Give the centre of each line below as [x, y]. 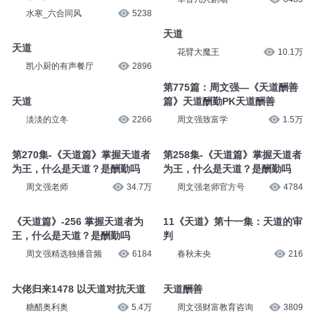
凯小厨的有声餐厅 [59, 66]
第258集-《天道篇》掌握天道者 [232, 154]
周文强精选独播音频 [64, 254]
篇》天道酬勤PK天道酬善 [219, 101]
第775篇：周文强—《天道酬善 [230, 87]
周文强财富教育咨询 [215, 307]
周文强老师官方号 [211, 187]
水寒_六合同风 [53, 13]
